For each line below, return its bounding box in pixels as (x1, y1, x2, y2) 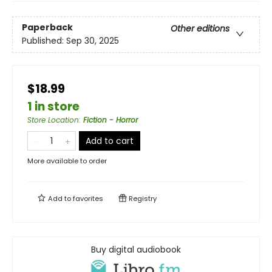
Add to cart (86, 134, 134, 147)
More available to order (27, 155, 107, 166)
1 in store (27, 98, 80, 115)
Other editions (171, 22, 229, 35)
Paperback (22, 21, 73, 34)
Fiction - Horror (83, 114, 138, 125)
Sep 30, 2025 (66, 35, 119, 47)
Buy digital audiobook (91, 243, 181, 256)
